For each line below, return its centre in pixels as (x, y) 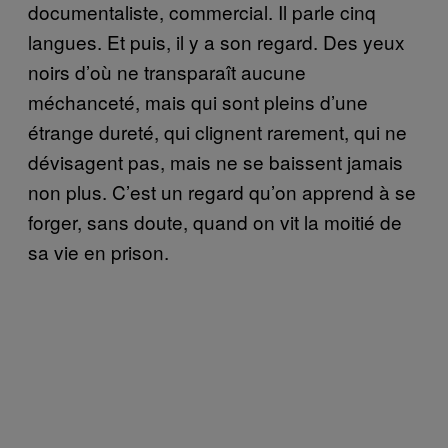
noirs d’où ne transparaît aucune (167, 72)
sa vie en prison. (98, 252)
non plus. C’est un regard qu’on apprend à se (222, 192)
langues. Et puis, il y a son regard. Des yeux (216, 42)
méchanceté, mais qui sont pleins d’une (198, 102)
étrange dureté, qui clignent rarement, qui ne (217, 132)
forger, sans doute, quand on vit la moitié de (215, 222)
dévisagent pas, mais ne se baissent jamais (215, 162)
